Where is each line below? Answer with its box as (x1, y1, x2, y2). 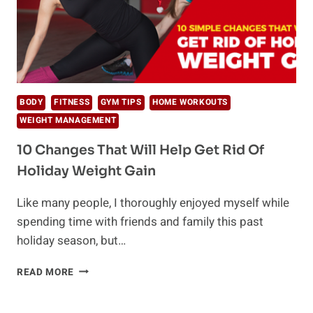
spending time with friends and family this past (17, 212, 263, 231)
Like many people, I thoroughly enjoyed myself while (17, 194, 289, 212)
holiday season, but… (17, 231, 126, 249)
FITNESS (54, 96, 90, 108)
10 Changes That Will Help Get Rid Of (17, 141, 264, 159)
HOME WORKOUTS (152, 96, 228, 108)
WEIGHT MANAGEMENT (20, 114, 117, 126)
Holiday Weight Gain (17, 162, 156, 180)
